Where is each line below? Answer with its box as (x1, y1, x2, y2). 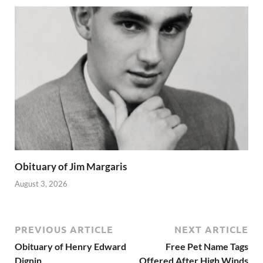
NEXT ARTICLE (174, 222, 248, 235)
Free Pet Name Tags (166, 240, 248, 252)
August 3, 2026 (15, 178, 68, 188)
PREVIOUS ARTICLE (15, 222, 113, 235)
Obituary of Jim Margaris (15, 160, 127, 173)
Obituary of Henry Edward (15, 240, 126, 252)
